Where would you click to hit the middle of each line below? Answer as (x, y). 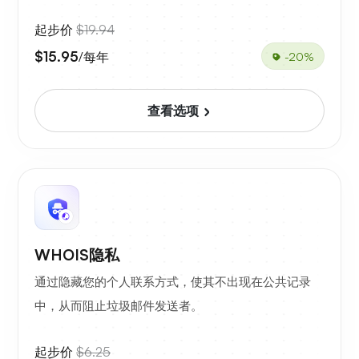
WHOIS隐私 (77, 255)
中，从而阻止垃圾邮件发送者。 (119, 306)
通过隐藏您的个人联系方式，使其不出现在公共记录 (173, 282)
